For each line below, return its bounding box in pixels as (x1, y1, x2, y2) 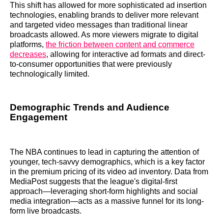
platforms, (10, 40, 46, 49)
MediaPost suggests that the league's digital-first (10, 177, 177, 186)
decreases (10, 50, 46, 58)
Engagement (10, 111, 67, 122)
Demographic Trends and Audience (10, 102, 169, 112)
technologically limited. (10, 69, 89, 78)
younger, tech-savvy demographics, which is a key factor (10, 157, 205, 166)
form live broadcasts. (10, 206, 82, 215)
